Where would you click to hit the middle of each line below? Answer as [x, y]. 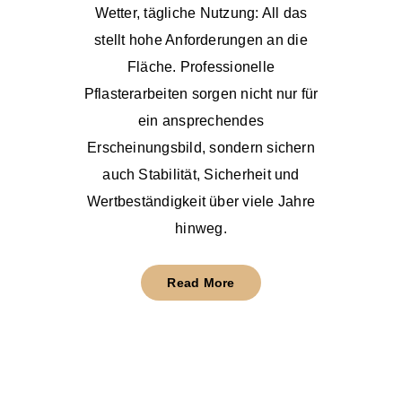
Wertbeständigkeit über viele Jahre [201, 202]
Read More [201, 283]
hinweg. [201, 229]
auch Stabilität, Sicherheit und [201, 175]
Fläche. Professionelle [201, 67]
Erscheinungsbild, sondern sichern [201, 148]
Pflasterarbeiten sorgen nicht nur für [201, 94]
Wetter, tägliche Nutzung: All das [201, 13]
